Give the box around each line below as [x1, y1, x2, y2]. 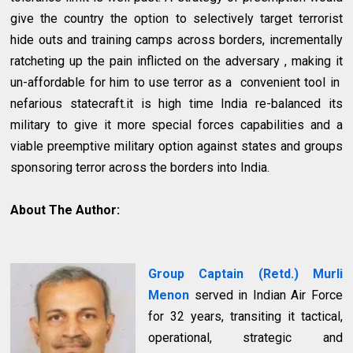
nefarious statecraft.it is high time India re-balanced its [10, 95, 343, 111]
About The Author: [10, 202, 121, 217]
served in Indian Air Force [194, 287, 343, 303]
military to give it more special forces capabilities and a [10, 117, 343, 132]
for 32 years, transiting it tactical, [148, 308, 343, 324]
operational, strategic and [148, 329, 343, 345]
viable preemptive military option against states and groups [10, 138, 343, 154]
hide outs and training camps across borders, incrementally [10, 32, 343, 47]
